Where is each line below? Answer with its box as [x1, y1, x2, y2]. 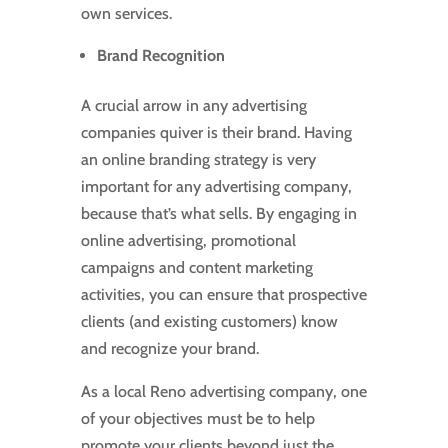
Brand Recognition [96, 46, 225, 66]
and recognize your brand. [80, 339, 259, 359]
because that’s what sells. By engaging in [80, 204, 357, 224]
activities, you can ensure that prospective [80, 285, 367, 305]
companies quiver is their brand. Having [80, 123, 352, 143]
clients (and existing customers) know [80, 312, 338, 332]
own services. [80, 4, 172, 24]
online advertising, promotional [80, 231, 296, 251]
